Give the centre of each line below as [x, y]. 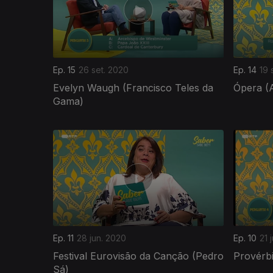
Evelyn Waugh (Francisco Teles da [133, 87]
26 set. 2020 [104, 69]
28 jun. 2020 [101, 238]
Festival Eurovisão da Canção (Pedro [138, 256]
